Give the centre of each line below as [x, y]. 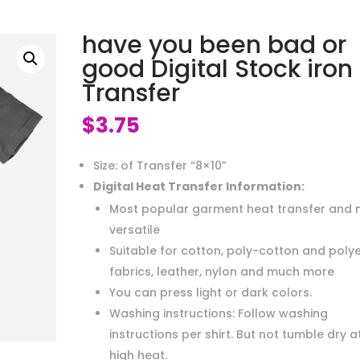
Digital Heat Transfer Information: [198, 186]
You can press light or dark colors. [210, 292]
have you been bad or [214, 45]
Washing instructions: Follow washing [218, 313]
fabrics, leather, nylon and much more [221, 271]
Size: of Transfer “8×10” [160, 165]
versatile [134, 229]
